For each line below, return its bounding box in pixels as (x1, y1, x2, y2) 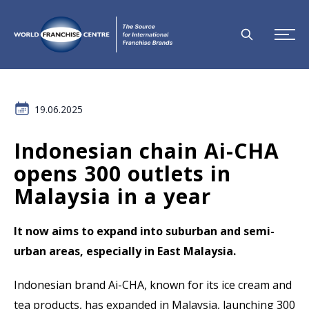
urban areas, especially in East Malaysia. (14, 243, 236, 259)
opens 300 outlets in (14, 159, 231, 188)
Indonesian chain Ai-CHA (14, 137, 279, 165)
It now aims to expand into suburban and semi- (14, 223, 275, 239)
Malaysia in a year (14, 182, 211, 210)
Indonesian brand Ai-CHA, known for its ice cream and (14, 277, 292, 292)
